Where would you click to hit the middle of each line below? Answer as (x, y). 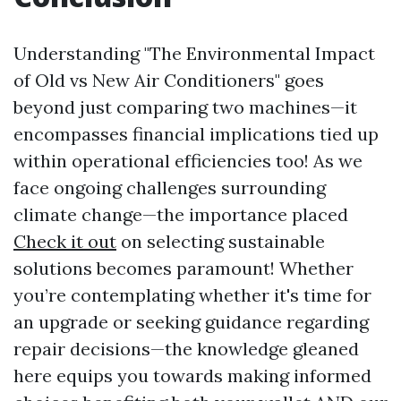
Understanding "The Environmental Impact (194, 54)
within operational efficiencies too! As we (188, 161)
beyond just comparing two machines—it (185, 107)
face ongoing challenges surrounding (170, 188)
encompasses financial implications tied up (196, 134)
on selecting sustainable (221, 242)
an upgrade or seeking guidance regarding (191, 322)
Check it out (65, 242)
